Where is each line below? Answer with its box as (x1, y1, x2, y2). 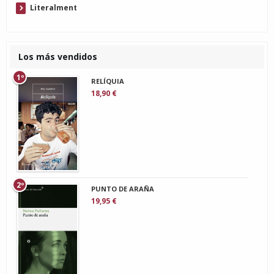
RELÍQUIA (91, 76, 124, 86)
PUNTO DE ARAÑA (91, 183, 154, 193)
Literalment (30, 2, 77, 13)
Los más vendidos (18, 51, 97, 63)
